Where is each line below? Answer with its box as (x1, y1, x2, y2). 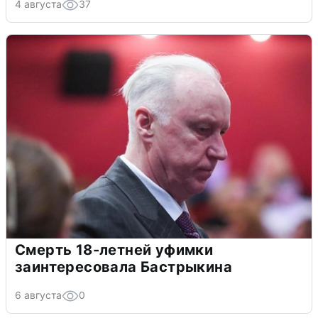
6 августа (15, 288, 62, 301)
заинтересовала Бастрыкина (15, 258, 232, 275)
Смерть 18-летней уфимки (15, 241, 214, 258)
